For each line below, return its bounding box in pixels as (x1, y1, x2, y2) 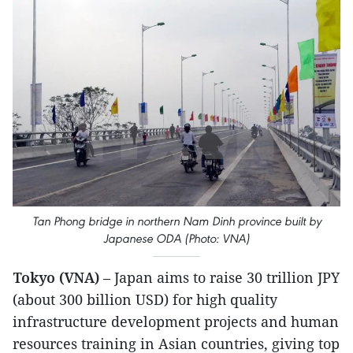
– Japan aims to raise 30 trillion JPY (103, 268, 340, 288)
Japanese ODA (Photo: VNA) (103, 231, 250, 247)
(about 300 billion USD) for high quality (13, 290, 277, 310)
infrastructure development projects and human (13, 312, 339, 332)
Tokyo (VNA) (13, 268, 103, 288)
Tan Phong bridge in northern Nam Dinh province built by (32, 214, 321, 229)
